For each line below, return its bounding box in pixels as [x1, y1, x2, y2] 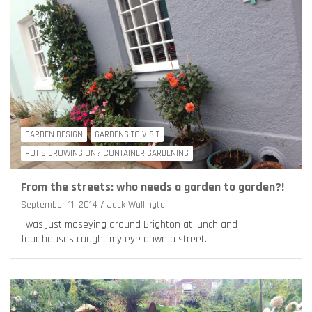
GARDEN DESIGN [25, 129, 83, 141]
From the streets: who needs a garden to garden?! [21, 179, 284, 196]
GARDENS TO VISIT [95, 129, 159, 141]
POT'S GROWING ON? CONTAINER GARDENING [25, 148, 189, 159]
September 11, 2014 [21, 198, 97, 212]
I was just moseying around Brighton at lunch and [21, 218, 237, 232]
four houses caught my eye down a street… [21, 233, 211, 247]
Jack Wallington [107, 198, 170, 212]
